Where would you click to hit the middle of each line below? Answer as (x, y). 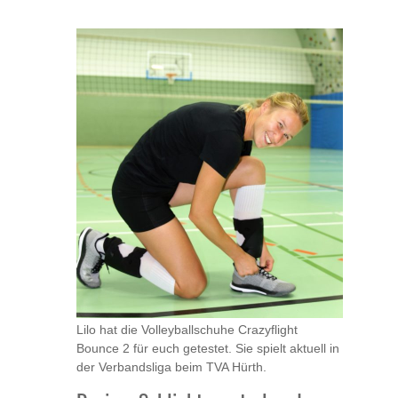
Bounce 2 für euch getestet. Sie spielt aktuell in (208, 349)
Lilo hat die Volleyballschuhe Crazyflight (187, 330)
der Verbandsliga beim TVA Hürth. (171, 367)
